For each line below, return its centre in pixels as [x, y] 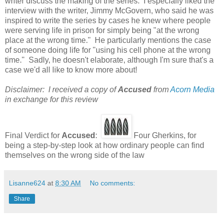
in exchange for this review [52, 99]
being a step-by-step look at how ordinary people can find [105, 145]
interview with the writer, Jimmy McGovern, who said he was [109, 10]
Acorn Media [192, 89]
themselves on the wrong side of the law [75, 155]
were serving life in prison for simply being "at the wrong [102, 30]
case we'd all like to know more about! [71, 70]
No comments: [113, 183]
